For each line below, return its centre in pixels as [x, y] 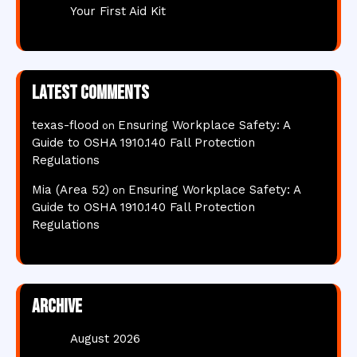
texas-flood [65, 126]
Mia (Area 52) [71, 190]
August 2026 [105, 339]
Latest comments [90, 93]
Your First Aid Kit [118, 12]
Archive [57, 307]
